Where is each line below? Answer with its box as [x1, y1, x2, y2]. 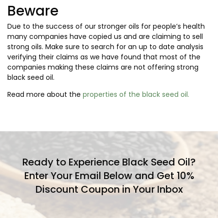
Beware [7, 1, 58, 20]
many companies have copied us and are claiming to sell [7, 31, 203, 41]
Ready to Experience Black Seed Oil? [22, 155, 196, 169]
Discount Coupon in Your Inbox [35, 182, 183, 197]
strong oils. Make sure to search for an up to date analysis [7, 41, 203, 52]
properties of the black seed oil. [83, 90, 189, 100]
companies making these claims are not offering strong [7, 62, 199, 72]
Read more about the [7, 90, 83, 100]
